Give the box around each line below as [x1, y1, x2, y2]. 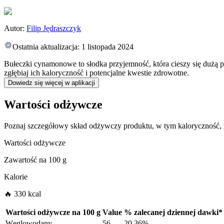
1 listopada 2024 [81, 42, 133, 51]
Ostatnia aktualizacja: [12, 42, 79, 51]
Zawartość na [4, 155, 46, 164]
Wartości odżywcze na [5, 208, 80, 217]
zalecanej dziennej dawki [134, 208, 218, 217]
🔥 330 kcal [4, 189, 41, 198]
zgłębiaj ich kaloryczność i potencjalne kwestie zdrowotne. [4, 68, 189, 77]
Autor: [4, 24, 24, 33]
